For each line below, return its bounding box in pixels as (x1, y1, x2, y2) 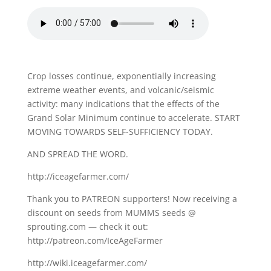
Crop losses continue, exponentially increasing (27, 70, 216, 82)
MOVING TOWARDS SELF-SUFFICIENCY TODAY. (27, 125, 213, 137)
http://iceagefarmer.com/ (27, 170, 129, 182)
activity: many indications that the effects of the (27, 97, 220, 109)
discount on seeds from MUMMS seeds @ (27, 206, 196, 218)
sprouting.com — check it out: (27, 220, 148, 232)
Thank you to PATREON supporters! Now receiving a (27, 192, 237, 204)
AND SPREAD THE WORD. (27, 148, 128, 160)
